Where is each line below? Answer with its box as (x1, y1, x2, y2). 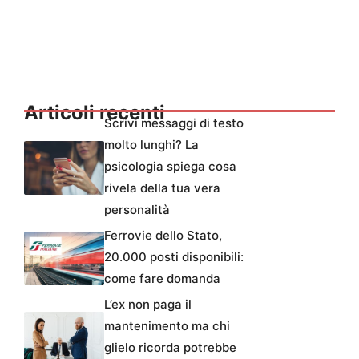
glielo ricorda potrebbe (104, 339, 236, 355)
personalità (104, 201, 170, 217)
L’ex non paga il (104, 296, 192, 312)
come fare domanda (104, 270, 220, 286)
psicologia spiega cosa (104, 158, 236, 174)
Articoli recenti (24, 100, 165, 124)
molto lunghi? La (104, 136, 199, 152)
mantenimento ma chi (104, 317, 230, 333)
